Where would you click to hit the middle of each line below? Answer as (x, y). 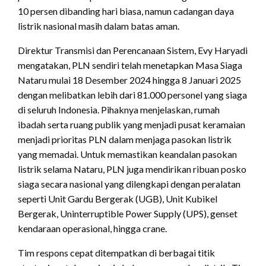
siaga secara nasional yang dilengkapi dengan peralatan (129, 183)
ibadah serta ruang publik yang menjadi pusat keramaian (132, 124)
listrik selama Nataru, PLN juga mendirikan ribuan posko (132, 169)
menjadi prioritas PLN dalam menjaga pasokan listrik (125, 139)
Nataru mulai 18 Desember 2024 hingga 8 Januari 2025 (129, 80)
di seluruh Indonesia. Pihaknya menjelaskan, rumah (119, 109)
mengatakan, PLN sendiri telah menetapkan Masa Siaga (130, 65)
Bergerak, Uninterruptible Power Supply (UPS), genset (128, 213)
